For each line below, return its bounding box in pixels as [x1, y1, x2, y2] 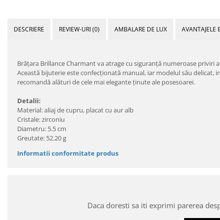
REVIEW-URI [59, 25, 92, 33]
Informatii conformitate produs [17, 148, 118, 158]
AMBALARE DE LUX [114, 25, 167, 33]
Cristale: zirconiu [17, 114, 65, 124]
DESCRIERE [14, 25, 44, 33]
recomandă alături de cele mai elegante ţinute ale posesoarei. [17, 77, 195, 86]
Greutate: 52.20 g [17, 133, 66, 142]
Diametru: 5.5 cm [17, 124, 66, 133]
